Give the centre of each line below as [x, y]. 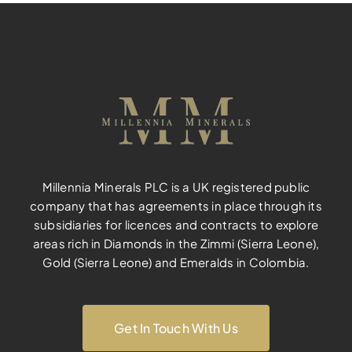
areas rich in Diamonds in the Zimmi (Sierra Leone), [176, 244]
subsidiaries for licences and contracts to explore [176, 225]
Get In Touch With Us [176, 328]
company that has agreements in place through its [176, 206]
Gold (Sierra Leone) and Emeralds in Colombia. [176, 262]
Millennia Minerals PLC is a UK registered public [176, 187]
